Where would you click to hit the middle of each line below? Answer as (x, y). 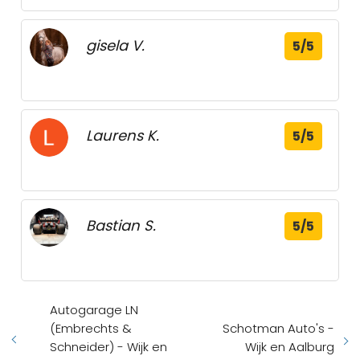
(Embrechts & (91, 328)
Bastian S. (121, 225)
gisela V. (115, 45)
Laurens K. (123, 135)
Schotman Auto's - (278, 328)
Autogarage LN (94, 310)
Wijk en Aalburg (290, 347)
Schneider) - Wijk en (108, 347)
